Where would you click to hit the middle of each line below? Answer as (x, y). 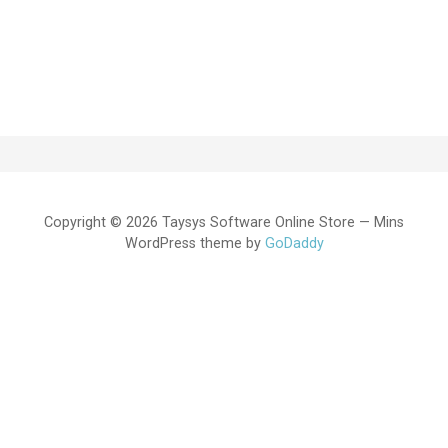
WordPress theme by (194, 243)
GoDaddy (294, 243)
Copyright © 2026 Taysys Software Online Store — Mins (224, 222)
